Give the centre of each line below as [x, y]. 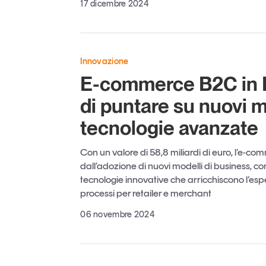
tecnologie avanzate [170, 128]
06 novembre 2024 [118, 214]
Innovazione [104, 61]
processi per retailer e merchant [146, 193]
